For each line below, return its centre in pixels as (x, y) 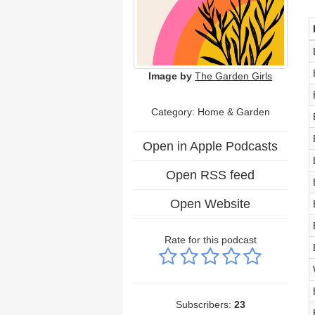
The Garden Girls (234, 76)
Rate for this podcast (210, 239)
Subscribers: (205, 304)
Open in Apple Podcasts (211, 146)
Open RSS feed (211, 175)
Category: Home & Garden (210, 111)
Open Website (211, 204)
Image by (171, 76)
